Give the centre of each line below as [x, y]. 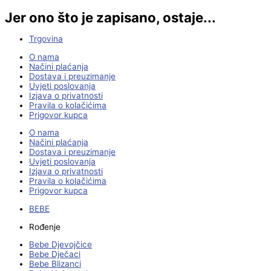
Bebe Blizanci [55, 264]
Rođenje [45, 227]
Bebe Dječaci [55, 254]
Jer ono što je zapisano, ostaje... [110, 18]
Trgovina [46, 38]
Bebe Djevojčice [60, 245]
